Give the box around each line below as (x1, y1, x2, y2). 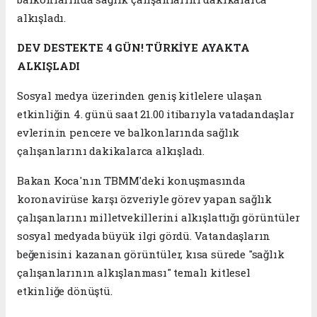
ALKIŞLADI (17, 58, 81, 73)
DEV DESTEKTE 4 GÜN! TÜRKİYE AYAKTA (17, 40, 250, 54)
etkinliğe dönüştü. (17, 283, 113, 298)
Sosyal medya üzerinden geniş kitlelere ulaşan (17, 88, 263, 103)
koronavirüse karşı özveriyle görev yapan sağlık (17, 191, 272, 206)
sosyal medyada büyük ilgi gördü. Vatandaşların (17, 228, 271, 243)
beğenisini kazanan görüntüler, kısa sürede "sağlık (17, 246, 284, 261)
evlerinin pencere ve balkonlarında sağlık (17, 125, 240, 139)
